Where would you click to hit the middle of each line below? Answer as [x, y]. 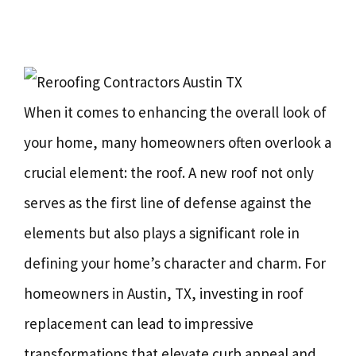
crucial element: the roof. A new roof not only [169, 172]
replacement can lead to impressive [139, 323]
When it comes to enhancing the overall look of [175, 112]
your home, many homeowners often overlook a [178, 142]
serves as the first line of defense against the [168, 203]
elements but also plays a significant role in [162, 233]
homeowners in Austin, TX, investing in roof [164, 293]
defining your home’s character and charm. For [175, 263]
